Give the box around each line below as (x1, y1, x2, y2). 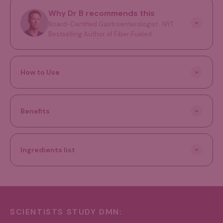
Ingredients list (20, 145, 75, 154)
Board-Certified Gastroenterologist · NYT (48, 19, 174, 28)
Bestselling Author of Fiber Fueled (48, 29, 152, 38)
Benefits (20, 106, 50, 115)
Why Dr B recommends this (48, 7, 155, 18)
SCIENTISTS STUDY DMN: (10, 206, 122, 217)
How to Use (20, 67, 60, 77)
